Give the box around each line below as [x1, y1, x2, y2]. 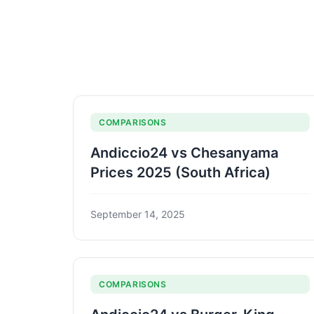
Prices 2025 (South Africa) [90, 163, 271, 181]
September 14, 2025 [90, 207, 185, 220]
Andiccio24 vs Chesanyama [90, 144, 278, 161]
